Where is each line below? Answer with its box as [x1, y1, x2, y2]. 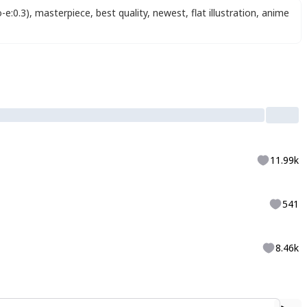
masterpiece [35, 6, 90, 19]
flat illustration [191, 6, 256, 19]
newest [153, 6, 186, 19]
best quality [96, 6, 147, 19]
